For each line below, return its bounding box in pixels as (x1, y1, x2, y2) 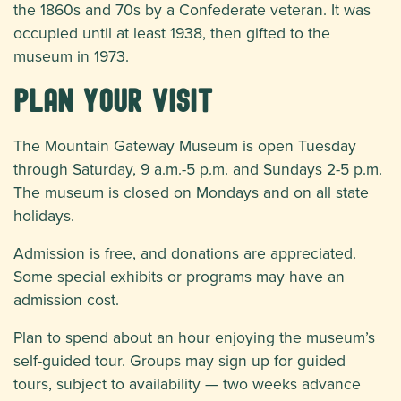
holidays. (13, 204, 74, 227)
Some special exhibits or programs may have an (13, 265, 345, 288)
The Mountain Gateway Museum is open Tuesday (13, 134, 356, 158)
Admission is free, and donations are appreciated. (13, 242, 356, 265)
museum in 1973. (13, 45, 129, 68)
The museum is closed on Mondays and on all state (13, 181, 369, 204)
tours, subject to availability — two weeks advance (13, 372, 361, 396)
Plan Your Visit (13, 83, 213, 119)
